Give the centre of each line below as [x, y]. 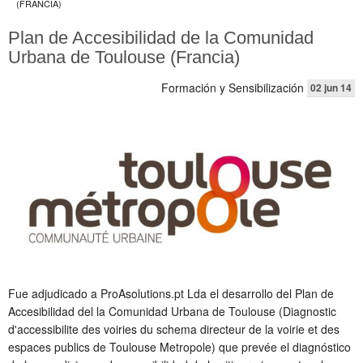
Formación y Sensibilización [233, 88]
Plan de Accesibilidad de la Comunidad [161, 38]
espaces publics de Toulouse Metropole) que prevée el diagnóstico [179, 347]
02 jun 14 [331, 88]
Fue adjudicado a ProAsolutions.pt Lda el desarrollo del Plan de [171, 293]
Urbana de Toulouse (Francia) [124, 57]
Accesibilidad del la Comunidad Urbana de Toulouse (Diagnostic [172, 311]
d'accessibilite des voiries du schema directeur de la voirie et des [174, 329]
